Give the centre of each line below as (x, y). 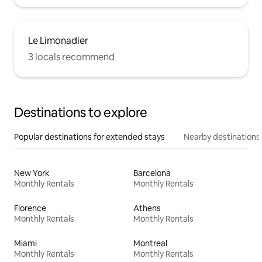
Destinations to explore (81, 112)
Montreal (150, 243)
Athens (147, 208)
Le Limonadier (58, 40)
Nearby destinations (222, 137)
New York (32, 173)
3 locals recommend (71, 57)
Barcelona (152, 173)
